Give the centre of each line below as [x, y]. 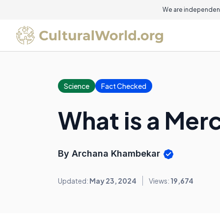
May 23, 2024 [113, 181]
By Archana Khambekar [110, 153]
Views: [160, 181]
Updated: [74, 181]
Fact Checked [124, 86]
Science [77, 86]
